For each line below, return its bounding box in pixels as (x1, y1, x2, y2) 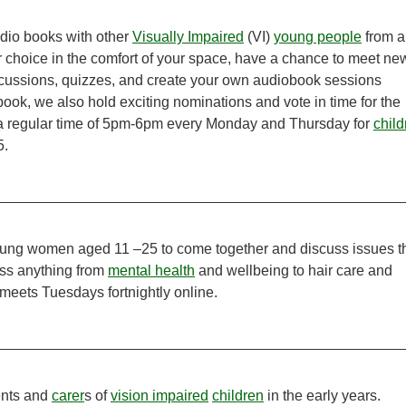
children (212, 388, 264, 404)
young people (274, 29, 362, 45)
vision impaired (111, 388, 208, 404)
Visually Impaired (132, 29, 244, 45)
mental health (108, 263, 195, 279)
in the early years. (264, 388, 381, 404)
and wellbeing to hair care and (195, 263, 392, 279)
